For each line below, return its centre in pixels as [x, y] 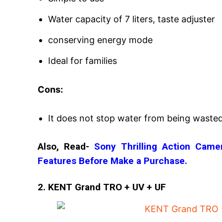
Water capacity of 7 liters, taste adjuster [132, 19]
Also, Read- [66, 146]
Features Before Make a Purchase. [112, 161]
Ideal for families [83, 60]
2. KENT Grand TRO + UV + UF [102, 187]
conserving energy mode [100, 40]
